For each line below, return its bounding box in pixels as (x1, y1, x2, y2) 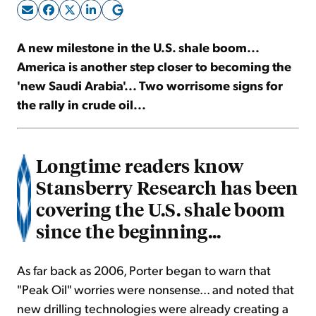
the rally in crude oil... (17, 96, 146, 113)
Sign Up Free (111, 30, 205, 51)
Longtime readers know (36, 153, 244, 178)
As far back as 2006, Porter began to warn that (17, 262, 271, 279)
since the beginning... (36, 219, 221, 243)
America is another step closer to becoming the (17, 58, 291, 75)
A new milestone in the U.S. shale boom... (17, 39, 259, 56)
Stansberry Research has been (36, 175, 298, 200)
